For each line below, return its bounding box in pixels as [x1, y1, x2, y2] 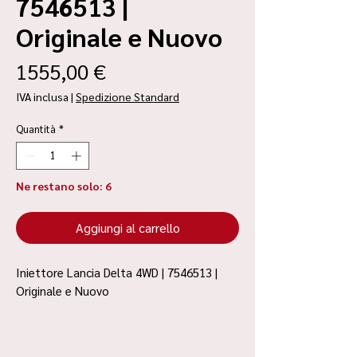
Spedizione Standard [76, 88, 179, 104]
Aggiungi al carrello [75, 219, 180, 236]
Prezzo [105, 56, 167, 84]
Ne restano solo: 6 [16, 178, 112, 193]
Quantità [16, 121, 56, 135]
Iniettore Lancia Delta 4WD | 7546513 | [16, 265, 218, 280]
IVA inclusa [16, 88, 69, 104]
